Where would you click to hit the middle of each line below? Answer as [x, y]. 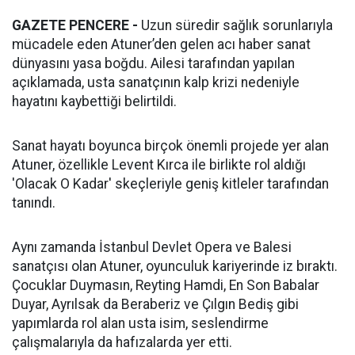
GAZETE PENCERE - [75, 26]
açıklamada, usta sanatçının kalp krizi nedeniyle [156, 83]
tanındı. [34, 203]
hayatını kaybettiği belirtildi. [94, 102]
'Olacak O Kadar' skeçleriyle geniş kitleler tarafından [170, 184]
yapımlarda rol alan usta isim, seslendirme [140, 324]
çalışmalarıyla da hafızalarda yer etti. [122, 343]
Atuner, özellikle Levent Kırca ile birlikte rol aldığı [159, 165]
